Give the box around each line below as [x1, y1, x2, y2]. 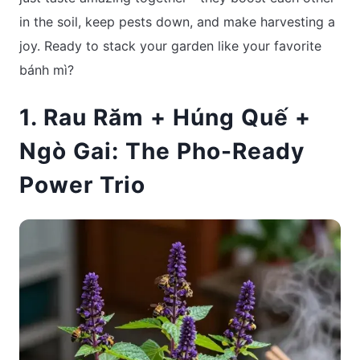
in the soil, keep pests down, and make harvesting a [19, 13, 335, 30]
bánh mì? [19, 61, 74, 78]
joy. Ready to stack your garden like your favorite [19, 37, 321, 54]
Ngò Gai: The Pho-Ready [19, 137, 305, 165]
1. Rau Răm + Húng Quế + [19, 103, 311, 131]
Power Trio [19, 170, 145, 198]
